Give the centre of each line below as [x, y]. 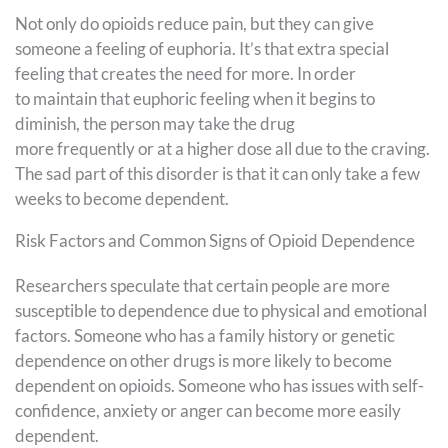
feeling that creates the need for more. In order [185, 74]
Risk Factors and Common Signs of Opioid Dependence [216, 241]
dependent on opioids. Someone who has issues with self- [219, 386]
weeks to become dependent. [125, 199]
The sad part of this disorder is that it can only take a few [217, 174]
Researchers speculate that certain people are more [202, 286]
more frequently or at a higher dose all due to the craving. [222, 149]
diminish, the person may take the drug [155, 124]
